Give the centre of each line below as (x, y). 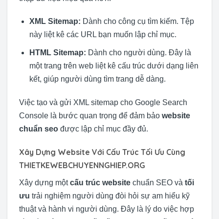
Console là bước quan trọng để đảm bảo (90, 115)
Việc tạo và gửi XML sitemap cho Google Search (103, 102)
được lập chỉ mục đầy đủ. (103, 129)
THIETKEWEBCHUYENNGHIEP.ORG (82, 165)
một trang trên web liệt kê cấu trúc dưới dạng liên (114, 66)
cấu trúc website (100, 182)
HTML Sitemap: (57, 52)
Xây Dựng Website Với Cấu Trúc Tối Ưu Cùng (102, 152)
